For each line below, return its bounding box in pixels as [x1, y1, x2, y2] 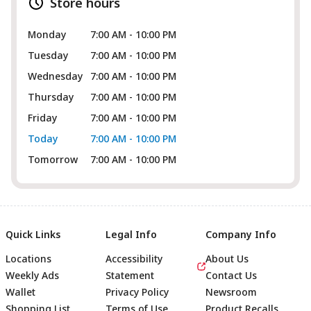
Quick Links [6, 228, 60, 241]
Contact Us [205, 269, 257, 282]
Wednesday [28, 69, 83, 83]
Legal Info [106, 228, 157, 241]
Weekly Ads [6, 269, 59, 282]
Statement [106, 269, 154, 282]
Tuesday [28, 49, 68, 62]
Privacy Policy [106, 285, 169, 299]
